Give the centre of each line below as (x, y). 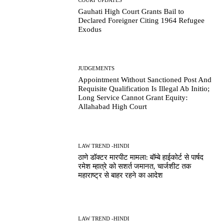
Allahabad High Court (113, 107)
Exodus (90, 29)
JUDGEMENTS (97, 68)
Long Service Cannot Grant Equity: (133, 98)
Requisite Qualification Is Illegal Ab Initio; (144, 89)
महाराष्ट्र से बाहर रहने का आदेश (121, 175)
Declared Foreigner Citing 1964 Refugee (142, 20)
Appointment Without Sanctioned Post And (145, 80)
